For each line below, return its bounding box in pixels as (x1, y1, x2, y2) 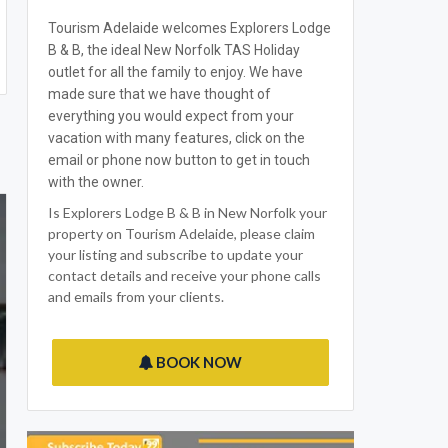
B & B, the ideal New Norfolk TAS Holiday (48, 42, 300, 58)
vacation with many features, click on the (48, 130, 305, 146)
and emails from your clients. (48, 288, 224, 305)
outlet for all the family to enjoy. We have (48, 64, 303, 80)
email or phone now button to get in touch (48, 152, 310, 168)
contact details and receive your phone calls (48, 267, 321, 284)
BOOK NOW (153, 353, 243, 371)
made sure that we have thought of (48, 86, 271, 102)
